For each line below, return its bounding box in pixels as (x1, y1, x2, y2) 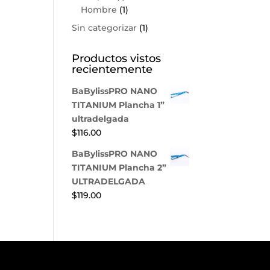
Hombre (81, 4, 118, 15)
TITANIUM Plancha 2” (72, 162, 167, 173)
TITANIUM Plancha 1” (72, 99, 165, 110)
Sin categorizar (72, 22, 137, 33)
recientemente (72, 63, 153, 76)
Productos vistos (72, 52, 162, 65)
